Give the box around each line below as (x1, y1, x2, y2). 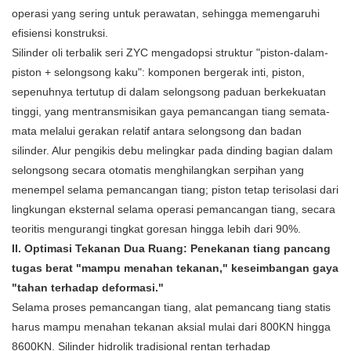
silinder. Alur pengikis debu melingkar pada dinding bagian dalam (12, 144, 333, 157)
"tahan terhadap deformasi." (12, 281, 164, 295)
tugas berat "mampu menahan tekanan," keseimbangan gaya (12, 262, 338, 275)
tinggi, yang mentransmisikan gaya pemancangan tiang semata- (12, 105, 330, 118)
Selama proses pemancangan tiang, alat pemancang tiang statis (12, 301, 331, 314)
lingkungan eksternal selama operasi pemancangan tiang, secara (12, 203, 335, 216)
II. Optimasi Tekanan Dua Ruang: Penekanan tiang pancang (12, 242, 331, 255)
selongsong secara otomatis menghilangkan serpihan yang (12, 164, 304, 177)
